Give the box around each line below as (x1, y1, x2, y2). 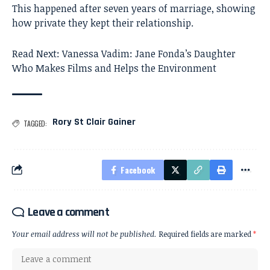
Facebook (121, 163, 155, 176)
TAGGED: (23, 118, 47, 128)
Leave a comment (28, 204, 109, 220)
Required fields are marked (159, 228, 253, 239)
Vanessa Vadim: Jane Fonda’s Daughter (62, 46, 236, 60)
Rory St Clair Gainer (52, 115, 136, 128)
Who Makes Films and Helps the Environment (12, 61, 216, 75)
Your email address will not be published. (12, 228, 157, 239)
